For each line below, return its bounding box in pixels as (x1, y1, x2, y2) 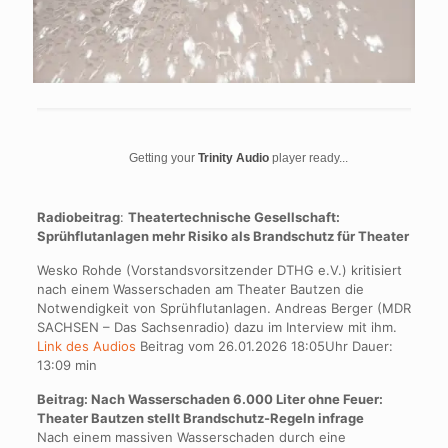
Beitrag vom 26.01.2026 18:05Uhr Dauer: (135, 337, 393, 354)
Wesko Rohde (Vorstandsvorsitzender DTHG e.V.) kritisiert (36, 261, 402, 278)
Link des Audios (36, 337, 136, 354)
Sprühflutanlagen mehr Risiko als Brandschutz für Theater (36, 227, 409, 244)
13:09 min (36, 356, 97, 373)
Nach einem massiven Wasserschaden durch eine (36, 428, 346, 445)
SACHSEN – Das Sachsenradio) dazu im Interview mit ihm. (36, 318, 397, 335)
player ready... (268, 150, 348, 165)
